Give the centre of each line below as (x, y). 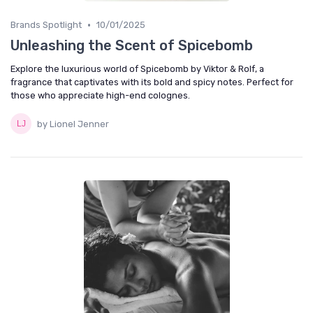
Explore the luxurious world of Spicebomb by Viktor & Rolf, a (137, 69)
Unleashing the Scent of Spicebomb (132, 45)
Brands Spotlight (46, 25)
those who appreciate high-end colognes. (100, 95)
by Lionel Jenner (73, 124)
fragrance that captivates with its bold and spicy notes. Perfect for (152, 82)
